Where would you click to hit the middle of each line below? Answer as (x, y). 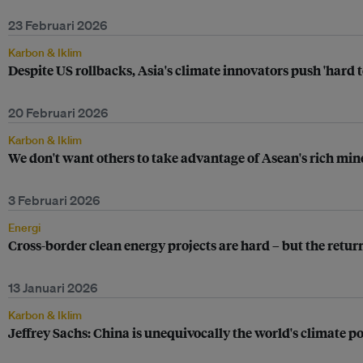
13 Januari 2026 (53, 288)
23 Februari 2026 (58, 25)
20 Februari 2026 (58, 113)
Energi (24, 228)
